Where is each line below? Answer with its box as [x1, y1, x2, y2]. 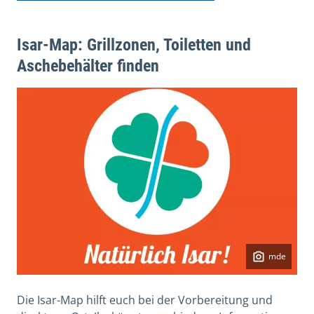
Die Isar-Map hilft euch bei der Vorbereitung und [17, 292, 273, 308]
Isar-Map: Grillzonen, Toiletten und [17, 34, 251, 55]
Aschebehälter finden [17, 55, 159, 76]
